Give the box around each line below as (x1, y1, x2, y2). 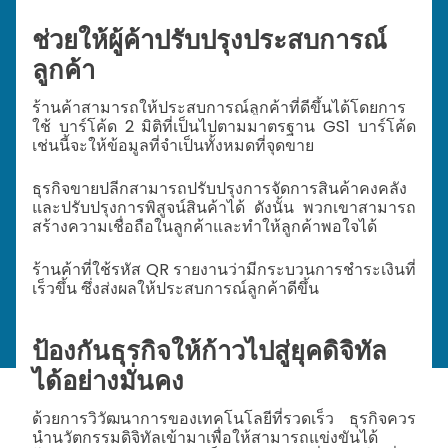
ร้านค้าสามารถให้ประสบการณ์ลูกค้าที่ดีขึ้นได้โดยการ (32, 96, 406, 120)
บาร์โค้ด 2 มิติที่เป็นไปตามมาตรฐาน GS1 (58, 115, 359, 139)
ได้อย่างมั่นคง (32, 363, 184, 400)
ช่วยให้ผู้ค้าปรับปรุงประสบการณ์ (32, 22, 387, 59)
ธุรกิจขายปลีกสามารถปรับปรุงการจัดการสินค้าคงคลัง (32, 177, 407, 201)
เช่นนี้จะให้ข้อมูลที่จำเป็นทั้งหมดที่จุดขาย (32, 134, 314, 158)
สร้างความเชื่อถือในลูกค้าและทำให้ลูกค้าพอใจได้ (32, 215, 377, 239)
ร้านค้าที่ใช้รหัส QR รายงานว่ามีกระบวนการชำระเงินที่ (32, 258, 416, 282)
